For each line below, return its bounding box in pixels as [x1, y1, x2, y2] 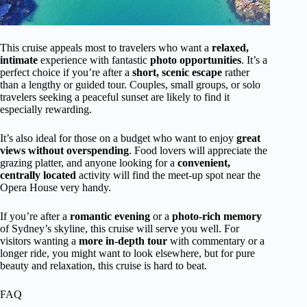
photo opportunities [150, 53, 241, 66]
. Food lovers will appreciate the [129, 144, 267, 156]
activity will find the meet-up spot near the [76, 169, 260, 181]
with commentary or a [167, 234, 265, 247]
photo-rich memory [172, 210, 262, 222]
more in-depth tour [79, 234, 167, 247]
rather [222, 66, 249, 78]
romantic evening [70, 210, 150, 222]
